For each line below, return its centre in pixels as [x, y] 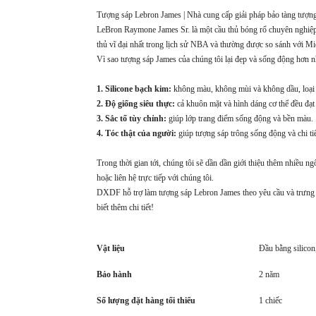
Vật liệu [111, 249]
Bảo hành [114, 275]
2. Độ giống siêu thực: [136, 104]
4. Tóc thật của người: [136, 134]
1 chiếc [271, 301]
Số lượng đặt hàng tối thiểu [146, 301]
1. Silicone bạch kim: [134, 89]
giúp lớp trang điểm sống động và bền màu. [240, 119]
